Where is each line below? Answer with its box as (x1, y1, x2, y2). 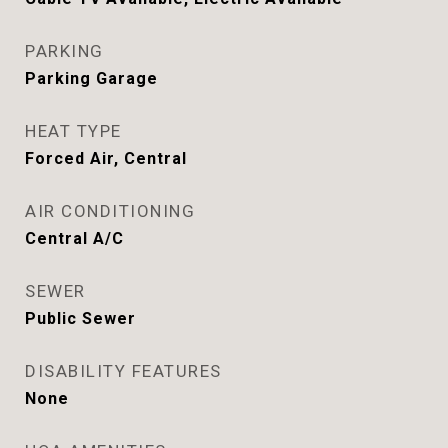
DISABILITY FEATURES (25, 361, 222, 381)
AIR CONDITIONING (25, 201, 195, 221)
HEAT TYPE (25, 121, 122, 141)
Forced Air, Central (25, 149, 187, 168)
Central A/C (25, 229, 124, 248)
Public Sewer (25, 309, 136, 328)
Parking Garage (25, 69, 158, 88)
